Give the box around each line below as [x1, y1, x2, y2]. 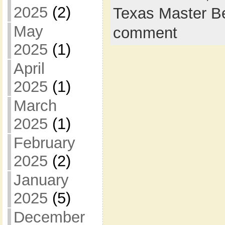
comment [113, 24, 177, 42]
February [13, 134, 75, 152]
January [13, 171, 69, 189]
